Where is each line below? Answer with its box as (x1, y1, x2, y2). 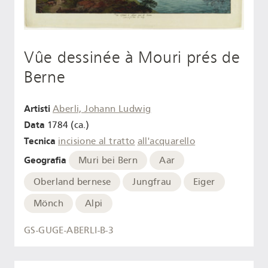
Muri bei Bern (78, 154, 138, 166)
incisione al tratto (58, 135, 135, 147)
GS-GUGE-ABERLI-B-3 (24, 225, 114, 236)
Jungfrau (132, 176, 172, 187)
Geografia (24, 154, 66, 166)
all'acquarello (137, 135, 196, 147)
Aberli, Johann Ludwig (53, 103, 151, 115)
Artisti (24, 103, 50, 115)
